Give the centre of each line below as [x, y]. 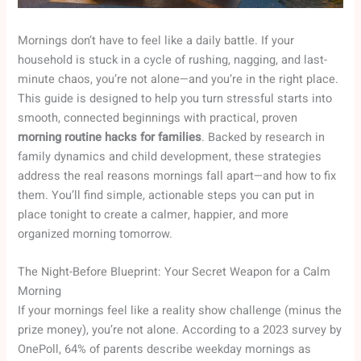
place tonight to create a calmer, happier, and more [154, 215]
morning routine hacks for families [110, 138]
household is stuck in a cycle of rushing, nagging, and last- [173, 60]
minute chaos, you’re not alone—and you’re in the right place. [178, 80]
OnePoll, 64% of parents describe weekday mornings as [165, 350]
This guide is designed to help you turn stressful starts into [175, 99]
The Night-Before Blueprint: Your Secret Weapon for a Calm [174, 272]
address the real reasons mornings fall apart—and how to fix [177, 176]
